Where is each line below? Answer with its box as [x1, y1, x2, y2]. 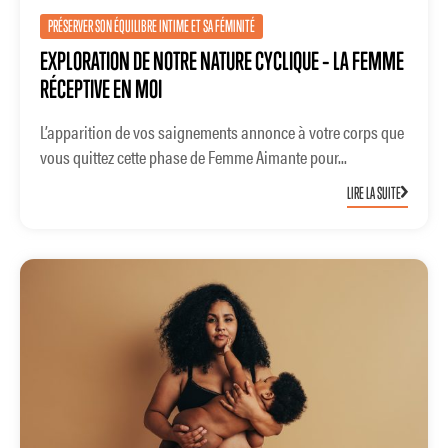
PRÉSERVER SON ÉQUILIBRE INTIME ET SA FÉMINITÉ [48, 16, 255, 37]
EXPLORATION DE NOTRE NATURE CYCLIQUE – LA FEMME [40, 46, 404, 76]
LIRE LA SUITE [347, 182, 401, 203]
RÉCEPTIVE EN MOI [40, 74, 162, 104]
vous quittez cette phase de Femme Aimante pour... [40, 144, 347, 170]
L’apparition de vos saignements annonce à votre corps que [40, 119, 404, 145]
